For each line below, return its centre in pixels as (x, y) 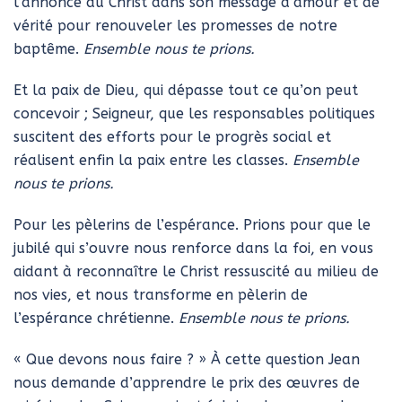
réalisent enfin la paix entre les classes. (153, 160)
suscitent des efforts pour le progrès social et (172, 137)
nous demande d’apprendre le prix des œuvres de (187, 383)
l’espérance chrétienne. (96, 318)
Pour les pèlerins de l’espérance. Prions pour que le (192, 225)
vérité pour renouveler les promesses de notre (175, 26)
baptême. (48, 49)
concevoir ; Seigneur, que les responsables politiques (194, 114)
